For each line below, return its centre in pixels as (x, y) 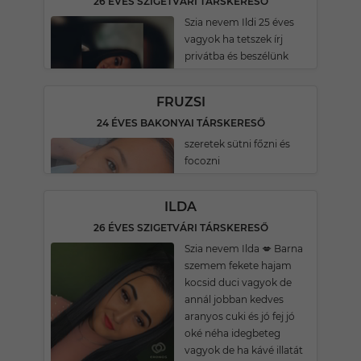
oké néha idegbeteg (232, 333)
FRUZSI (180, 102)
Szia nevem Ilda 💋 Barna (244, 249)
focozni (202, 161)
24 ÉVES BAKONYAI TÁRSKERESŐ (180, 123)
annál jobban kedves (234, 299)
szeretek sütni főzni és (237, 144)
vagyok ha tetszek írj (234, 39)
